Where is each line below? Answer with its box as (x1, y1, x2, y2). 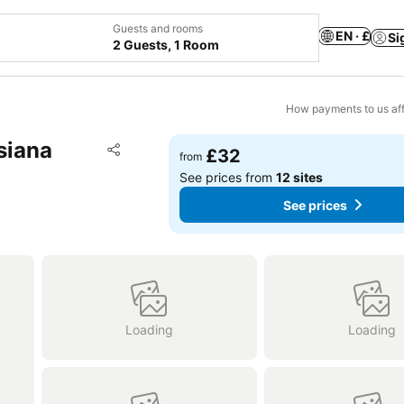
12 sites (276, 170, 324, 185)
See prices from (179, 170, 277, 185)
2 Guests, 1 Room (113, 37, 219, 52)
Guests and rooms (113, 22, 203, 35)
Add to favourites (128, 139, 249, 157)
